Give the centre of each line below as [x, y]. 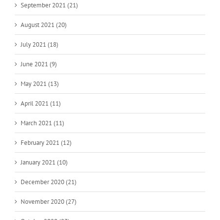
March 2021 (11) [42, 123]
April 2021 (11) [41, 103]
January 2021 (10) [44, 162]
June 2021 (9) [39, 64]
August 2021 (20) [44, 25]
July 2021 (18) [40, 44]
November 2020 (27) [49, 201]
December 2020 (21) [49, 182]
